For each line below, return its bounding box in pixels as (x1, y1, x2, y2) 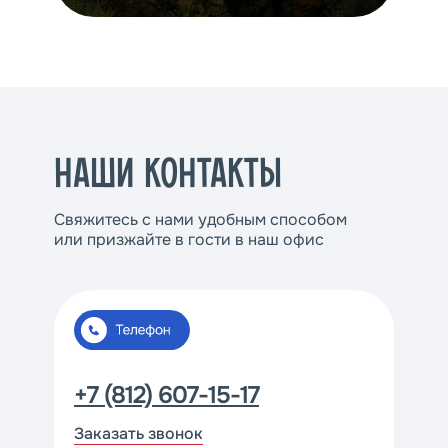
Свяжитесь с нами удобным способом (54, 209, 347, 230)
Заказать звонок (74, 423, 203, 444)
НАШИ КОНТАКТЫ (54, 155, 282, 195)
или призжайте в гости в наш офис (54, 229, 324, 250)
